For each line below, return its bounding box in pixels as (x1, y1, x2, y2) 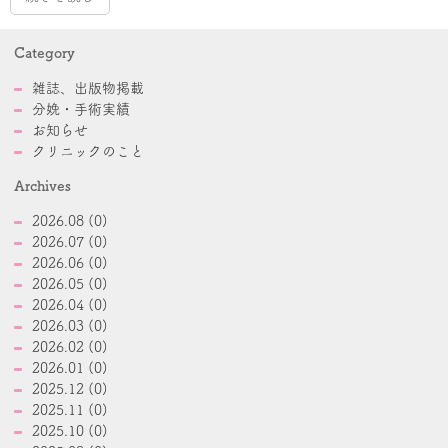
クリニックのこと (32, 144, 144, 158)
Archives (14, 179, 71, 193)
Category (14, 46, 75, 60)
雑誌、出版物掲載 (32, 81, 144, 95)
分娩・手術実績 (32, 102, 130, 116)
